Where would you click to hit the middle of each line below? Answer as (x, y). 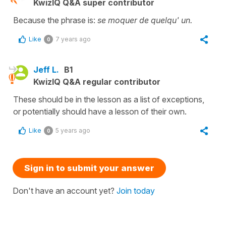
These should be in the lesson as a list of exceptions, (109, 100)
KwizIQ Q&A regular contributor (97, 82)
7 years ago (73, 39)
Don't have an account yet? (65, 191)
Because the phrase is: (55, 20)
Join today (136, 191)
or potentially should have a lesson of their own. (100, 112)
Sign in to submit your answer (89, 168)
